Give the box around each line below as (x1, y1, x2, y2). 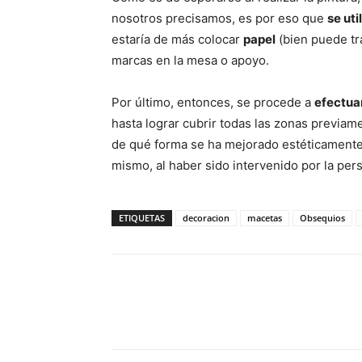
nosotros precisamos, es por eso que (112, 11, 327, 26)
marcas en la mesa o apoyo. (112, 53, 269, 68)
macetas (247, 212, 282, 224)
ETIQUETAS (119, 212, 165, 224)
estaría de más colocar (112, 32, 243, 47)
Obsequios (300, 212, 345, 224)
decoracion (183, 212, 229, 224)
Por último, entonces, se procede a (112, 95, 314, 110)
